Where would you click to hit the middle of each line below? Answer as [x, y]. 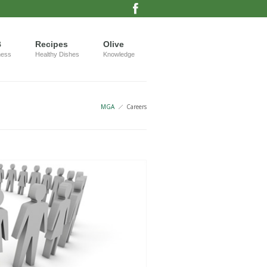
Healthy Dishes [57, 54]
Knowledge [119, 54]
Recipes [52, 44]
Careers [136, 107]
